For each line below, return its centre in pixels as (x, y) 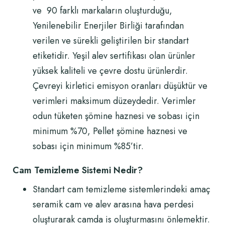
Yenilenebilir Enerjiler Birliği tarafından (108, 26)
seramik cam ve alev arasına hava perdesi (113, 204)
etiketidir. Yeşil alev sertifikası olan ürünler (114, 56)
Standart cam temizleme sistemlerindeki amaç (122, 189)
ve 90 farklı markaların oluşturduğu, (102, 11)
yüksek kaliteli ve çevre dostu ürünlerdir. (110, 71)
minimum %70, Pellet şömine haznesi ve (110, 131)
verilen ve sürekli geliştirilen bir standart (111, 41)
